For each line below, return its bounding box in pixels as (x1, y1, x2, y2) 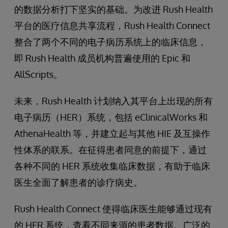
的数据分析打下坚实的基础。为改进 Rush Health (14, 4, 213, 15)
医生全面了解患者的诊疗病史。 (14, 177, 142, 188)
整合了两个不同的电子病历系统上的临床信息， (14, 36, 207, 47)
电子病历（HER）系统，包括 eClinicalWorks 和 (14, 111, 208, 123)
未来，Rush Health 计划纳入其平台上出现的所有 (14, 95, 213, 106)
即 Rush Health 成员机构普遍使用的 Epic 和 (14, 52, 190, 64)
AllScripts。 (14, 69, 63, 80)
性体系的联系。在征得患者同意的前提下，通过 (14, 144, 207, 155)
